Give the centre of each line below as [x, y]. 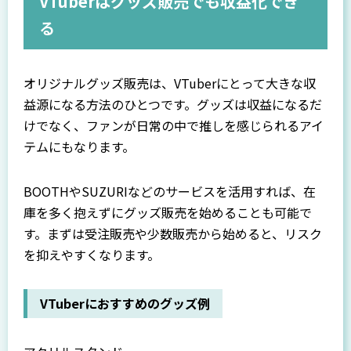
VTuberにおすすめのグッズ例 [125, 304]
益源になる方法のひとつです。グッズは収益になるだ [173, 105]
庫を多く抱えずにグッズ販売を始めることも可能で [168, 213]
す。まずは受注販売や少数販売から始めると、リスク [173, 234]
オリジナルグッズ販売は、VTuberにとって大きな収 [170, 83]
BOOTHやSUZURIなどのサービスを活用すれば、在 [170, 192]
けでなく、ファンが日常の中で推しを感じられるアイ [174, 126]
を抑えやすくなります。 [92, 255]
